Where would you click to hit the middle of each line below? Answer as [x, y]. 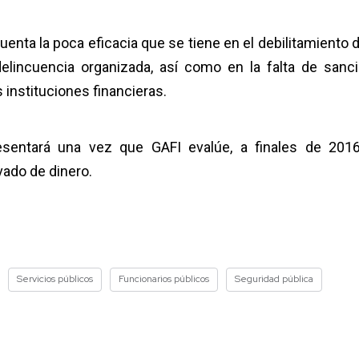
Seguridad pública [274, 279]
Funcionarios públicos [164, 279]
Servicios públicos [55, 279]
